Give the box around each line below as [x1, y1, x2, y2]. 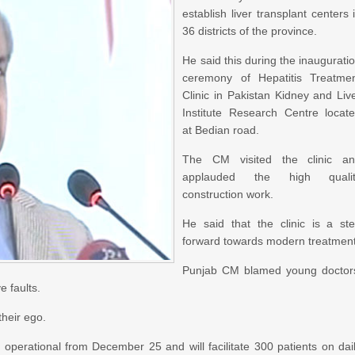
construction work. [182, 188, 274, 200]
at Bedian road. [182, 124, 260, 136]
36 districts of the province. [182, 25, 318, 37]
